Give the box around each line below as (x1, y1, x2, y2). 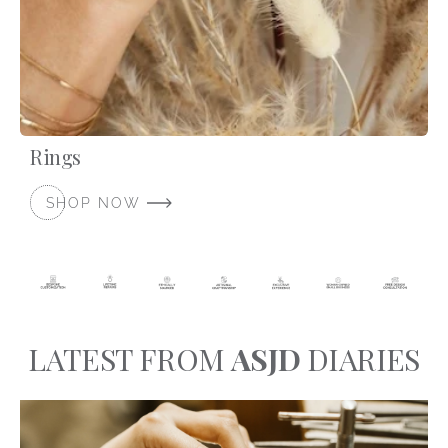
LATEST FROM (28, 338, 231, 379)
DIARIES (300, 338, 420, 379)
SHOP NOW (46, 194, 147, 211)
